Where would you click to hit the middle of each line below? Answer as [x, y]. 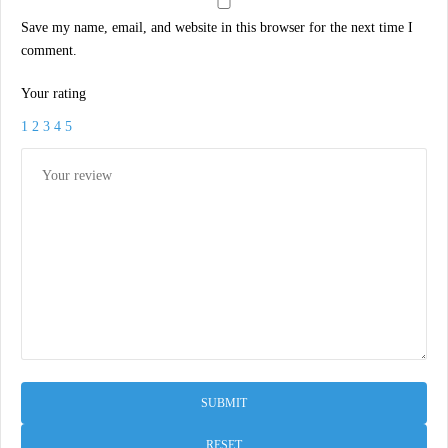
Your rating [53, 94]
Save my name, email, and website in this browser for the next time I [217, 28]
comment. [49, 51]
